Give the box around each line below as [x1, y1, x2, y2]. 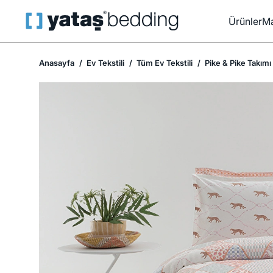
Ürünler [229, 15, 262, 27]
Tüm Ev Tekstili [135, 58, 193, 68]
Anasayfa [39, 58, 74, 68]
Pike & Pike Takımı [203, 58, 271, 68]
